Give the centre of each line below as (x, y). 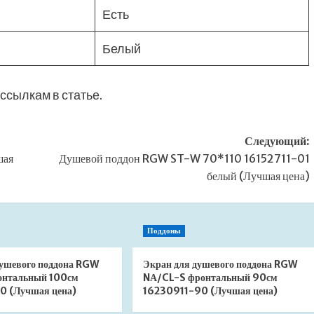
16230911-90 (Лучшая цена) (210, 291)
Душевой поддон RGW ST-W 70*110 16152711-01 (184, 159)
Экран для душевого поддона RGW (220, 265)
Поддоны (164, 231)
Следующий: (277, 141)
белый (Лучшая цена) (258, 176)
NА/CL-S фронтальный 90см (210, 278)
